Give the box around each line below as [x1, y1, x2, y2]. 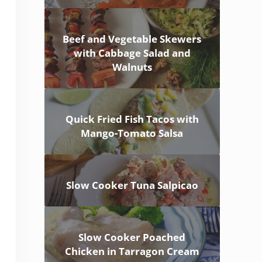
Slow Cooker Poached [78, 230, 186, 244]
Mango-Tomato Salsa [81, 126, 184, 140]
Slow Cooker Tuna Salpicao [65, 178, 198, 192]
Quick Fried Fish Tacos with [65, 112, 199, 126]
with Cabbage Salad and [73, 46, 191, 60]
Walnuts [112, 60, 152, 74]
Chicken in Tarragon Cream [64, 244, 199, 258]
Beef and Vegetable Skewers [63, 32, 202, 46]
